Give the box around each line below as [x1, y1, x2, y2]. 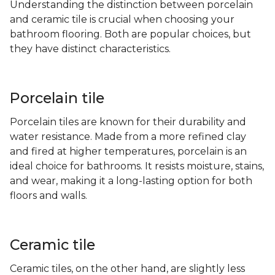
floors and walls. [10, 190, 87, 202]
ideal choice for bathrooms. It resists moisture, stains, [10, 160, 264, 172]
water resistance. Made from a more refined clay [10, 131, 246, 143]
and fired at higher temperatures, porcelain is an [10, 145, 247, 158]
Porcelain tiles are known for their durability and [10, 116, 246, 128]
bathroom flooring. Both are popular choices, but [10, 28, 251, 41]
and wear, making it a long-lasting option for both [10, 175, 252, 187]
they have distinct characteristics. [10, 43, 171, 55]
